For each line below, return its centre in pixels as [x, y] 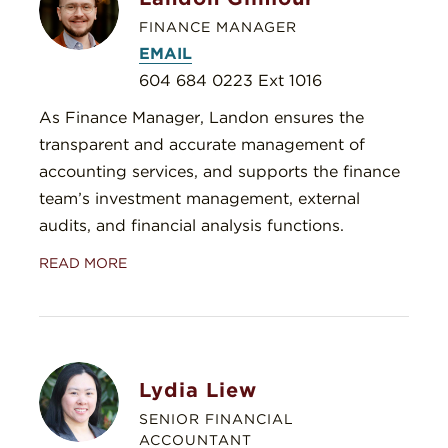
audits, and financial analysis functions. [191, 226]
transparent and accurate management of [202, 145]
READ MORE [83, 263]
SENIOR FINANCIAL [216, 419]
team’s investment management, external [199, 199]
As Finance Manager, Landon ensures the [201, 118]
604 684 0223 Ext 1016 [230, 81]
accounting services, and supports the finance [219, 172]
